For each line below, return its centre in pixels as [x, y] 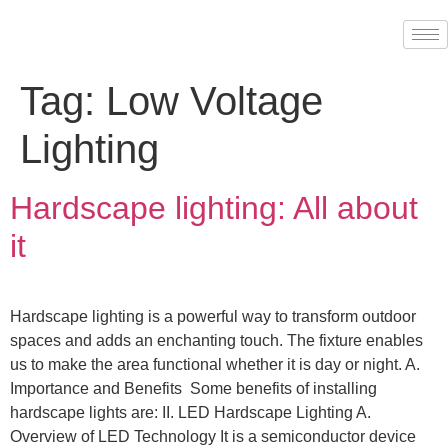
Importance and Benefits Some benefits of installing [193, 388]
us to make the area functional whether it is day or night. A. [215, 364]
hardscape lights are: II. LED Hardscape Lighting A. [190, 412]
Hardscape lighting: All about [214, 208]
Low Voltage [214, 101]
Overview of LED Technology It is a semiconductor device [213, 436]
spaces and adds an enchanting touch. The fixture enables [216, 340]
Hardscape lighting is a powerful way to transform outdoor [213, 316]
